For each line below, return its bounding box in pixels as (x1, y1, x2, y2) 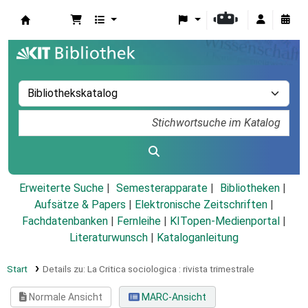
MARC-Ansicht (139, 291, 206, 303)
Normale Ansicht (27, 291, 103, 303)
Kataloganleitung (157, 231, 239, 245)
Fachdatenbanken (22, 214, 108, 228)
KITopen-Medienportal (170, 214, 280, 228)
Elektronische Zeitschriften (135, 198, 267, 212)
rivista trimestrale (182, 263, 254, 275)
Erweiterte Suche (19, 181, 104, 195)
